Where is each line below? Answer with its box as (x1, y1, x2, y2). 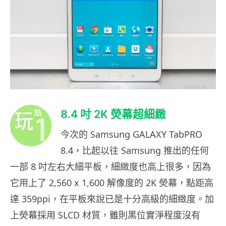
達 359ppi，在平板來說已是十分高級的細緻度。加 (10, 192, 214, 205)
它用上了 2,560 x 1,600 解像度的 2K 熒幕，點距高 (10, 176, 213, 189)
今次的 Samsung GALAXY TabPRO (61, 128, 202, 140)
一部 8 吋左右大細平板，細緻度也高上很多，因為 (10, 160, 211, 173)
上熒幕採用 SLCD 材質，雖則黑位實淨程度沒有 (10, 208, 200, 221)
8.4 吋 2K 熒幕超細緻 (61, 107, 166, 121)
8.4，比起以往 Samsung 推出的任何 (61, 144, 209, 156)
